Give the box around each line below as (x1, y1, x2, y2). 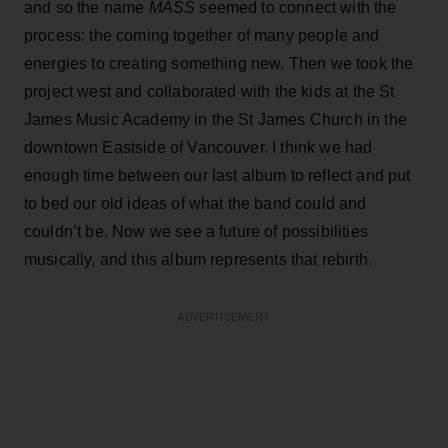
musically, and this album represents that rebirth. (24, 250, 373, 268)
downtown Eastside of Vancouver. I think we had (24, 138, 373, 156)
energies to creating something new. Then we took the (24, 54, 414, 72)
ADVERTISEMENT (177, 311, 271, 323)
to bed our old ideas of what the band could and (24, 194, 367, 212)
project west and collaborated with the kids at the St (24, 82, 395, 100)
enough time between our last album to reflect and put (24, 166, 411, 184)
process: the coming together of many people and (24, 26, 380, 44)
